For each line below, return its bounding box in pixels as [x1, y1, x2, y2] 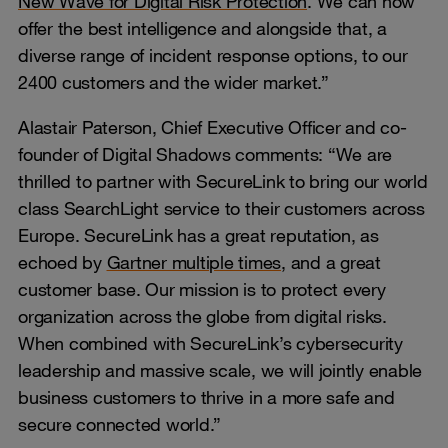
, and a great [281, 250, 381, 273]
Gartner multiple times [106, 250, 281, 273]
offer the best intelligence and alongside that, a [18, 16, 387, 39]
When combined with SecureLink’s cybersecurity [18, 331, 403, 354]
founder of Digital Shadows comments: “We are [18, 142, 392, 165]
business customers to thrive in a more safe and [18, 385, 395, 408]
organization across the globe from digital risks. [18, 304, 387, 327]
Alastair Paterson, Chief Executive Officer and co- [18, 115, 407, 138]
